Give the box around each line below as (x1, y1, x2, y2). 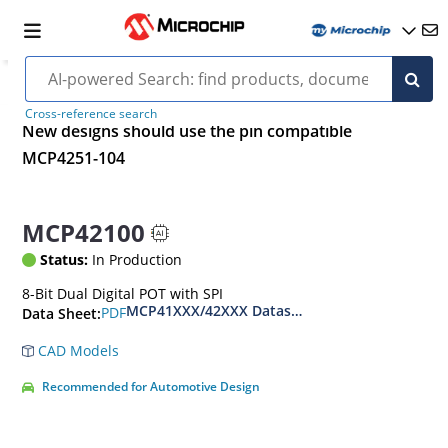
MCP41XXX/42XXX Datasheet (126, 300, 323, 320)
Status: (40, 249, 89, 269)
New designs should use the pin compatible (22, 120, 353, 143)
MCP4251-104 (22, 147, 126, 170)
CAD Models (34, 340, 120, 360)
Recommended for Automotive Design (42, 377, 261, 395)
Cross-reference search (24, 105, 157, 122)
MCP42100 (22, 216, 146, 250)
